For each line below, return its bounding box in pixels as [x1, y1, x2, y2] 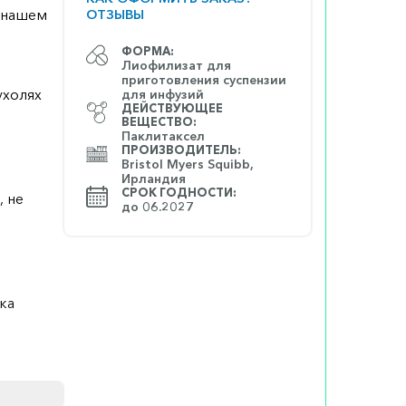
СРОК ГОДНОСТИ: [121, 185, 237, 199]
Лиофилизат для [121, 56, 231, 73]
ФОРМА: [121, 43, 174, 58]
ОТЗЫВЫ [86, 5, 144, 23]
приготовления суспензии [121, 71, 286, 88]
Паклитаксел [121, 127, 205, 144]
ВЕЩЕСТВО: [121, 114, 197, 129]
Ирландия [121, 169, 186, 187]
